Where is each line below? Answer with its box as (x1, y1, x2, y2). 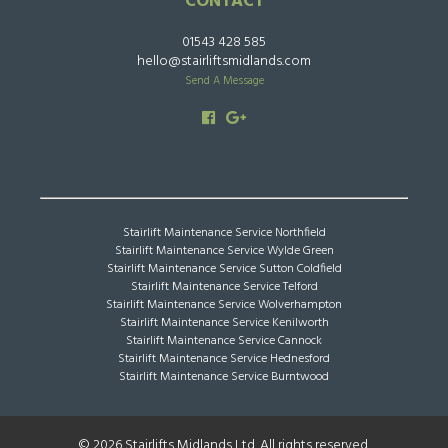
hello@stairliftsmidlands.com (137, 50, 311, 73)
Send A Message (184, 72, 264, 90)
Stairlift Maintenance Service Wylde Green (114, 241, 334, 261)
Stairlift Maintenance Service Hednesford (118, 349, 330, 369)
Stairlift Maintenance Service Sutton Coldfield (106, 259, 342, 279)
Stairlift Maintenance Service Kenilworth (119, 313, 329, 333)
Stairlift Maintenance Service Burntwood (119, 367, 329, 387)
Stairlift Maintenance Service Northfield (122, 223, 326, 243)
